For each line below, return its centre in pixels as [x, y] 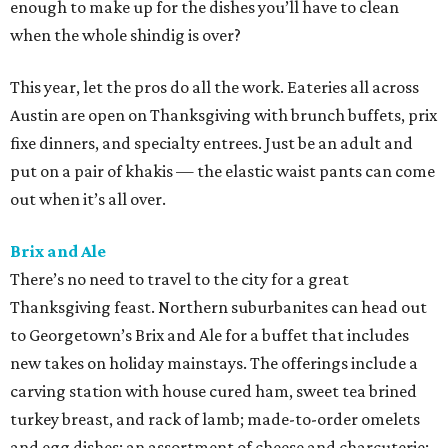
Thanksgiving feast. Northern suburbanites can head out [218, 307]
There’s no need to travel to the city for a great [179, 279]
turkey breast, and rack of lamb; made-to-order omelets [215, 419]
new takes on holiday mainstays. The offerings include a [214, 363]
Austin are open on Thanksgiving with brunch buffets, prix [223, 115]
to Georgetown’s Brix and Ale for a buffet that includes [209, 335]
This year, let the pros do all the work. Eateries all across [214, 87]
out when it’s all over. [88, 199]
